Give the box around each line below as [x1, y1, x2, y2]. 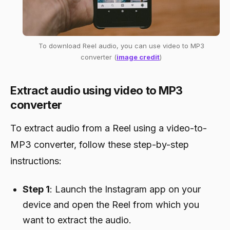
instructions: [10, 155, 62, 166]
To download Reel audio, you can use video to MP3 [38, 41, 204, 50]
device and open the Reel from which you [23, 199, 199, 210]
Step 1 [23, 183, 50, 195]
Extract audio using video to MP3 [10, 83, 183, 97]
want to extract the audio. [23, 214, 131, 225]
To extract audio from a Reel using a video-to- [10, 122, 207, 133]
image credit [117, 52, 160, 61]
